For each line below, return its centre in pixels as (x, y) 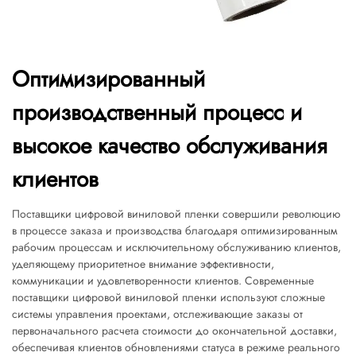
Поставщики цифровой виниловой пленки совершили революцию (176, 214)
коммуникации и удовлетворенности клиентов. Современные (163, 281)
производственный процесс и (157, 112)
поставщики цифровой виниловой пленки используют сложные (168, 297)
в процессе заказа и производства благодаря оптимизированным (175, 230)
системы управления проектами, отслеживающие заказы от (157, 314)
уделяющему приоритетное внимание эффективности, (143, 264)
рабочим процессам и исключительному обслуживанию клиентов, (176, 247)
